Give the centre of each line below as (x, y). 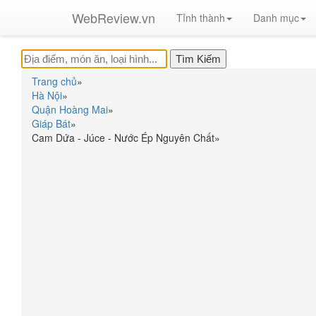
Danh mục (276, 18)
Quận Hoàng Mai (70, 109)
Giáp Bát (51, 123)
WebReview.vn (114, 18)
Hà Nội (47, 95)
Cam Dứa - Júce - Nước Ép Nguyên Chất (123, 138)
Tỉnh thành (201, 18)
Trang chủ (54, 81)
